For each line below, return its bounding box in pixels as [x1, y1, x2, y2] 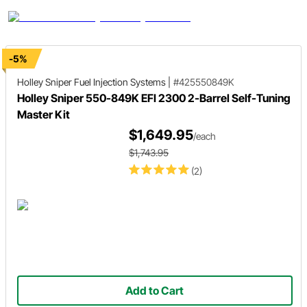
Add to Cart [125, 284, 184, 298]
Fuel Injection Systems [72, 76, 168, 88]
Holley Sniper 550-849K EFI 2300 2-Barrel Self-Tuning [17, 91, 291, 105]
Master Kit [17, 108, 70, 121]
